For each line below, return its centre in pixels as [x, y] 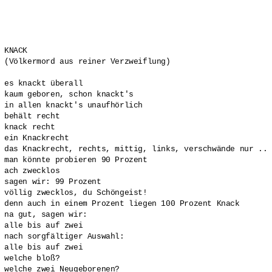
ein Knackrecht [37, 138]
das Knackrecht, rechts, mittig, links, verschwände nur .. [136, 149]
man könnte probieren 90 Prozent [76, 160]
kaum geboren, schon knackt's [69, 95]
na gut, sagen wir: [46, 215]
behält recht [32, 117]
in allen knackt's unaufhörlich [73, 106]
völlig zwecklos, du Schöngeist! [76, 193]
